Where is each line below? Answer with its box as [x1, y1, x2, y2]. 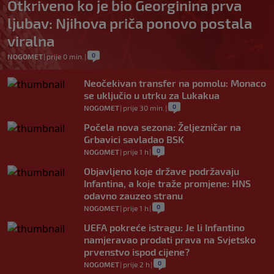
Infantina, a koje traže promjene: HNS [84, 177, 251, 189]
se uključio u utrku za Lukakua [84, 89, 220, 101]
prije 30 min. [123, 103, 165, 112]
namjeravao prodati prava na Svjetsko [84, 234, 256, 245]
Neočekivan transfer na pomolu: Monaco [84, 77, 266, 89]
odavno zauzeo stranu [84, 190, 183, 201]
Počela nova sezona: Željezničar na [84, 121, 241, 133]
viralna [7, 32, 54, 50]
